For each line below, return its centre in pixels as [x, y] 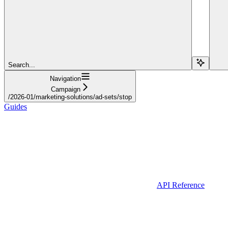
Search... [22, 65]
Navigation [65, 78]
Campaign [65, 89]
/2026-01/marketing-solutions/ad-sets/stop [70, 97]
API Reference [181, 185]
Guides [16, 106]
